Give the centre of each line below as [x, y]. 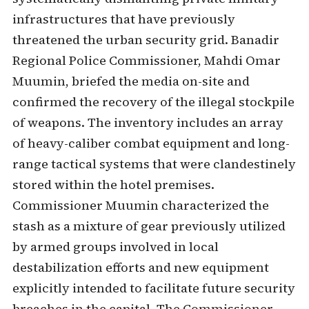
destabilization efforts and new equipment [140, 267]
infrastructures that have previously [123, 19]
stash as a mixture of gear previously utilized [149, 226]
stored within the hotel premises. [113, 185]
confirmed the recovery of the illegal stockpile [153, 102]
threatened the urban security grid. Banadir [146, 40]
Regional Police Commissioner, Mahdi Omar [146, 60]
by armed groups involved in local [115, 247]
